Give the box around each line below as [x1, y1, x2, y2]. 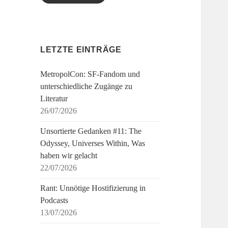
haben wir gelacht [40, 151, 98, 160]
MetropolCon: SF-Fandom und [40, 70, 140, 79]
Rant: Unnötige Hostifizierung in [40, 184, 146, 193]
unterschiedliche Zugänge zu [40, 82, 133, 91]
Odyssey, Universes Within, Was [40, 139, 146, 148]
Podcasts [40, 196, 69, 205]
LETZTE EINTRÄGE [40, 45, 122, 54]
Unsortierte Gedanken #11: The [40, 127, 142, 136]
